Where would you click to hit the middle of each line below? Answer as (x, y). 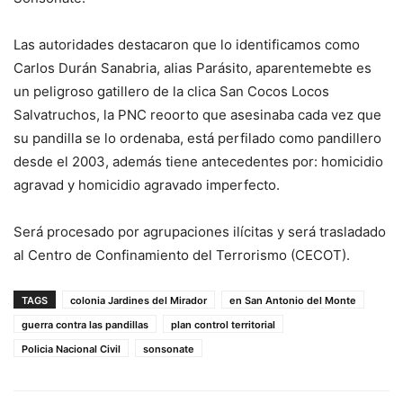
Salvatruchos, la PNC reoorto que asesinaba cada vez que (197, 114)
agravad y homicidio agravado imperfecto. (147, 184)
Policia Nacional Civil (71, 349)
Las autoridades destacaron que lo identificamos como (187, 44)
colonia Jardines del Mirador (139, 300)
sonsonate (169, 349)
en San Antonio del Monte (293, 300)
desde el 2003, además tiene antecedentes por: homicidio (198, 161)
